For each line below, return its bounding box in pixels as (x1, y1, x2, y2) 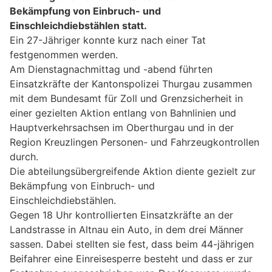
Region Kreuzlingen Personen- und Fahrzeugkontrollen (10, 135, 259, 148)
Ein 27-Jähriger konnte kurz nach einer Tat (10, 33, 206, 46)
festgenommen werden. (10, 48, 118, 61)
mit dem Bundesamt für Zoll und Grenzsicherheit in (10, 92, 243, 104)
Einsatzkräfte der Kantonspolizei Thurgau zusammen (10, 77, 252, 90)
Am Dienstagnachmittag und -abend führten (10, 63, 212, 75)
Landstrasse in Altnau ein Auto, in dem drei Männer (10, 223, 243, 236)
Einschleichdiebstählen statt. (10, 19, 147, 32)
